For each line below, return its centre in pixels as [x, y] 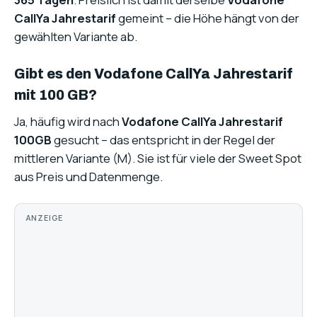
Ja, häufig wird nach [68, 122]
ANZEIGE [45, 218]
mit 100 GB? [56, 96]
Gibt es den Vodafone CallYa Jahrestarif [154, 74]
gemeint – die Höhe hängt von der [208, 18]
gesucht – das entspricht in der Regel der [163, 140]
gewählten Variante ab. [76, 36]
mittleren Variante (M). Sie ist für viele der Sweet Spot [158, 158]
